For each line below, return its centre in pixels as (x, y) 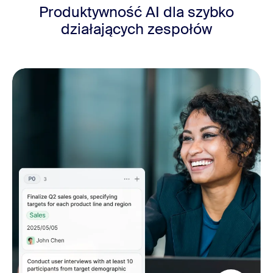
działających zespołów (136, 29)
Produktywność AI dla (113, 12)
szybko (211, 12)
